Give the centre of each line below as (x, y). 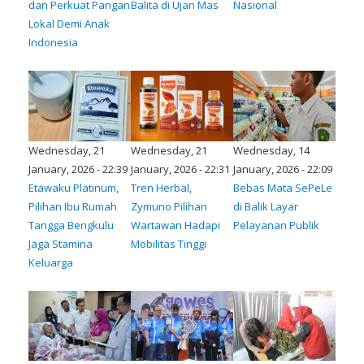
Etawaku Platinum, (74, 187)
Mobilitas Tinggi (169, 243)
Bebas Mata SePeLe (283, 187)
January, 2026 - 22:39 (78, 169)
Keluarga (51, 262)
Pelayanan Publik (276, 225)
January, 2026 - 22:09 (283, 169)
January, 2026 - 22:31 (180, 169)
